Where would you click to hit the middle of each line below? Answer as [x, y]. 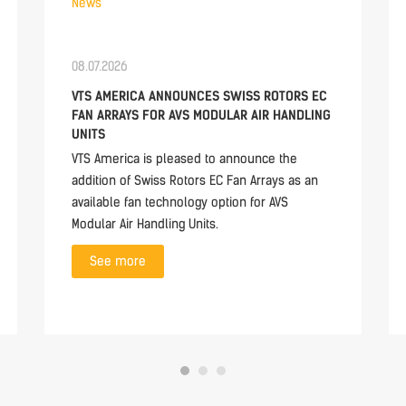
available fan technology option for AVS [180, 203]
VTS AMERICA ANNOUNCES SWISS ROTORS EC [199, 97]
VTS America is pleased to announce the [184, 159]
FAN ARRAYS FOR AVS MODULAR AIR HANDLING [201, 116]
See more [118, 261]
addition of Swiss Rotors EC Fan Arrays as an [195, 181]
